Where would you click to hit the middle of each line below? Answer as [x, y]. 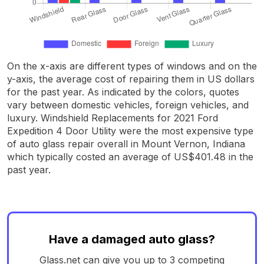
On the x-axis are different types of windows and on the [132, 66]
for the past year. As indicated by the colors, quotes [123, 92]
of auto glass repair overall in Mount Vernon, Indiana [126, 143]
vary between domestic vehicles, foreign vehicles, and [128, 105]
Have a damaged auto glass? [132, 239]
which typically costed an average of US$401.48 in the [130, 156]
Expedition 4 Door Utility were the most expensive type [130, 131]
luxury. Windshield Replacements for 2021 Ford [113, 118]
